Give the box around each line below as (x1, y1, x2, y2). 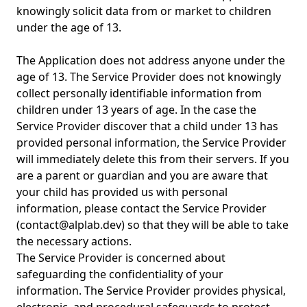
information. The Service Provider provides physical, (16, 283, 286, 298)
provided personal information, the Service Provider (16, 135, 286, 150)
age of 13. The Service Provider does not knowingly (16, 69, 281, 84)
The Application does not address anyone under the (16, 53, 285, 68)
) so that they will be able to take (121, 217, 288, 232)
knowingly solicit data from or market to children (16, 3, 271, 19)
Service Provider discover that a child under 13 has (16, 119, 278, 134)
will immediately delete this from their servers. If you (16, 151, 289, 167)
